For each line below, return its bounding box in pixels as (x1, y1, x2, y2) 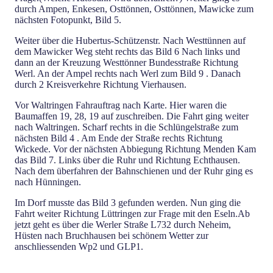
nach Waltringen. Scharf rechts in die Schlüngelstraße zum (15, 121, 238, 132)
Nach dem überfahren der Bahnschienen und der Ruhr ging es (15, 165, 253, 176)
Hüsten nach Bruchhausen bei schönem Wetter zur (15, 230, 208, 241)
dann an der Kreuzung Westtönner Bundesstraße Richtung (15, 57, 238, 68)
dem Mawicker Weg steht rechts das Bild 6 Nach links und (15, 46, 240, 57)
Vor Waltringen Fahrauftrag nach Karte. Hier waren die (15, 99, 227, 110)
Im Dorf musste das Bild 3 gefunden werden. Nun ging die (15, 197, 241, 208)
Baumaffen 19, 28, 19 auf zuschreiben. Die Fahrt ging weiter (15, 110, 249, 121)
